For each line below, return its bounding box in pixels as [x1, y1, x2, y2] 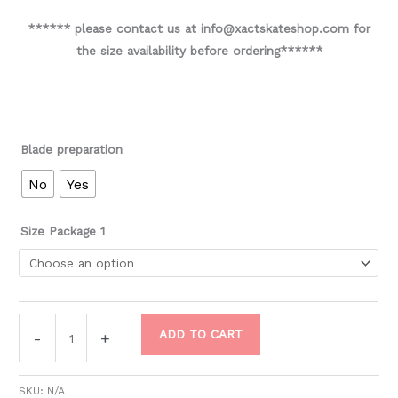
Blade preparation [20, 141, 123, 156]
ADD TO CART [158, 327, 243, 342]
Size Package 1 [20, 223, 106, 238]
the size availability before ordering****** [76, 44, 322, 59]
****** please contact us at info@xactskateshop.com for [28, 21, 370, 36]
